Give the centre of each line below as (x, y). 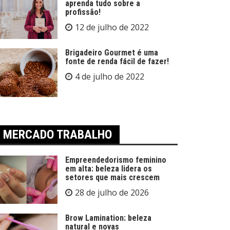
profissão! (83, 12)
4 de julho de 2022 (110, 76)
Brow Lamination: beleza (108, 218)
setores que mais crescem (112, 177)
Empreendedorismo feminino (116, 160)
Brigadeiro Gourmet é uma (112, 53)
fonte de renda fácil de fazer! (117, 61)
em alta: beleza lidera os (109, 168)
